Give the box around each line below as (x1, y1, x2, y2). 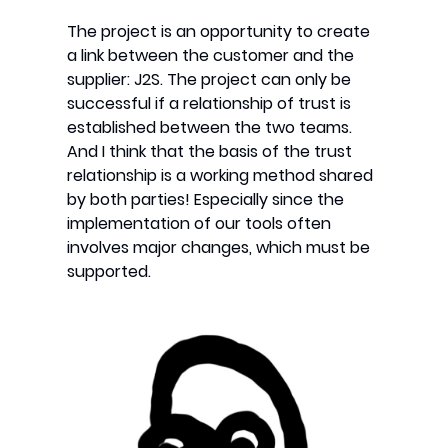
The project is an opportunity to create (67, 20, 371, 44)
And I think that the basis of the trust (67, 140, 353, 164)
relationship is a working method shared (67, 164, 374, 188)
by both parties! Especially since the (67, 188, 345, 212)
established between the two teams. (67, 116, 353, 140)
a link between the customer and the (67, 44, 355, 68)
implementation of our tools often (67, 212, 332, 236)
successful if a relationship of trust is (67, 92, 352, 116)
